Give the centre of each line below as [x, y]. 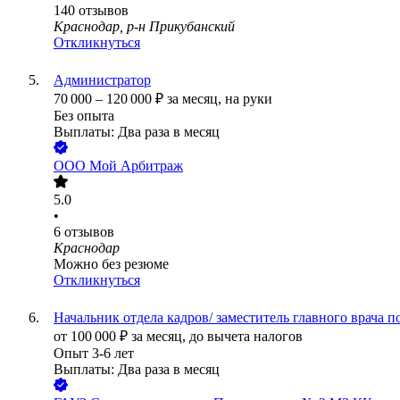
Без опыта [84, 116]
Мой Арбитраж [136, 166]
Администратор [102, 80]
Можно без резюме [111, 264]
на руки [249, 99]
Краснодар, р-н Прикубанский [144, 27]
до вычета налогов [246, 337]
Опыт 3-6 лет [94, 354]
